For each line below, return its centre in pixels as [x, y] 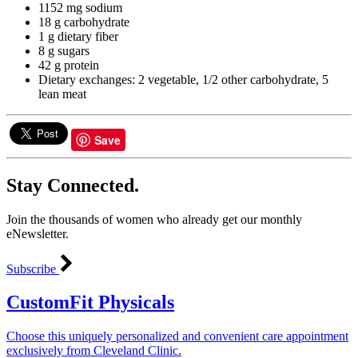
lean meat [62, 93]
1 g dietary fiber [78, 36]
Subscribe [33, 268]
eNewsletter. [38, 233]
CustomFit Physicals [90, 302]
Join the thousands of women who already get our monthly [154, 219]
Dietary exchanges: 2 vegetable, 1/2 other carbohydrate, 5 [183, 79]
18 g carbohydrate [84, 22]
